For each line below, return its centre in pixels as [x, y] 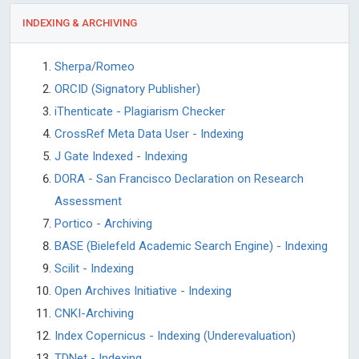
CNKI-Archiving [94, 313]
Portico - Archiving [103, 223]
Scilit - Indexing [94, 268]
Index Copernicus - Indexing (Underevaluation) [175, 335]
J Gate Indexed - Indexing [121, 156]
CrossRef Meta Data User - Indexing [149, 133]
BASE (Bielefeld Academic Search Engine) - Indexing [191, 246]
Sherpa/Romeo [95, 66]
